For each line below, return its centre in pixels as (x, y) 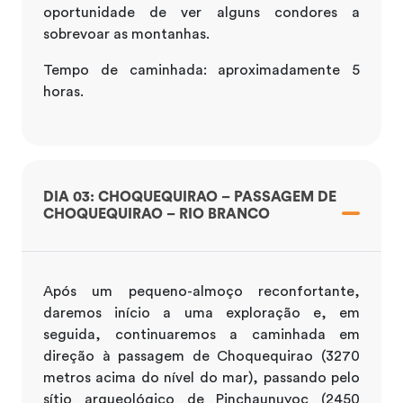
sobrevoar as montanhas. (126, 34)
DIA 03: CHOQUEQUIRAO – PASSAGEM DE (190, 197)
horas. (63, 91)
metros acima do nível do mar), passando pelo (201, 377)
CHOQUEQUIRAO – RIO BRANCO (157, 214)
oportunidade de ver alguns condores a (201, 12)
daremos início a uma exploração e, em (201, 313)
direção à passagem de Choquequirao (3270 (201, 356)
